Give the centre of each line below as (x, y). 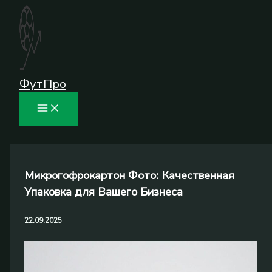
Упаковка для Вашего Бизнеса (104, 192)
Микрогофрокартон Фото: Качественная (130, 176)
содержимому (35, 45)
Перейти (24, 12)
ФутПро (43, 84)
